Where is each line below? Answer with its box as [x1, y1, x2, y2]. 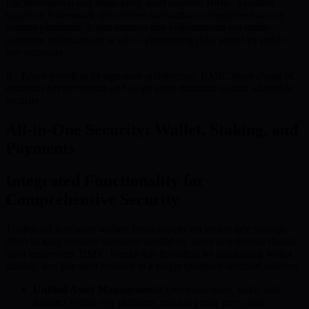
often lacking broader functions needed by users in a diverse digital [6, 235, 295, 248]
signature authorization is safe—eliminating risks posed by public [6, 34, 288, 46]
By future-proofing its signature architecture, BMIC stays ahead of [6, 70, 293, 82]
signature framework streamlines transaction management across [6, 9, 283, 21]
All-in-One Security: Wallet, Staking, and [6, 121, 298, 139]
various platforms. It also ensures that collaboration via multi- [6, 21, 270, 34]
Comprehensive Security [6, 190, 179, 209]
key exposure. [6, 46, 66, 59]
